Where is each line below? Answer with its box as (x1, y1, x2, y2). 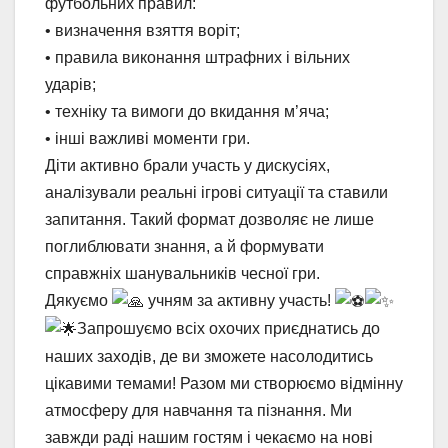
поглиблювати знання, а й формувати (45, 237, 324, 255)
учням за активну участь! (144, 291, 335, 309)
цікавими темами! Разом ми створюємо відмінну (45, 375, 403, 393)
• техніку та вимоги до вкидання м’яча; (45, 102, 329, 120)
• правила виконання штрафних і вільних (45, 48, 350, 66)
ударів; (45, 75, 96, 93)
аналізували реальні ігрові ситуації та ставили (45, 183, 388, 201)
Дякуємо (45, 291, 112, 309)
